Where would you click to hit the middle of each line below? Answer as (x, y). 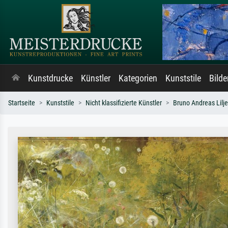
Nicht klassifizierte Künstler (124, 103)
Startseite (22, 103)
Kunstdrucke (50, 78)
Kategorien (138, 78)
